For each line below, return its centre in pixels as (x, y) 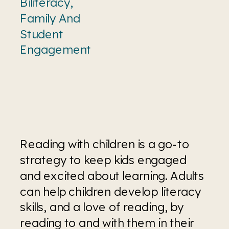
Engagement (55, 49)
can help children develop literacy (111, 191)
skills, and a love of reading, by (102, 207)
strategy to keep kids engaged (104, 160)
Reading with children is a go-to (105, 144)
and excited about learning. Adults (112, 175)
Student (42, 33)
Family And (50, 18)
